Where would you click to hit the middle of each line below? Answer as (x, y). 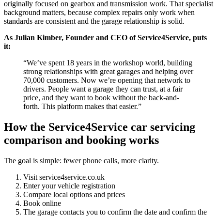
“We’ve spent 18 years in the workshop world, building (28, 63)
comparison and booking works (81, 140)
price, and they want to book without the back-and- (101, 98)
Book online (42, 203)
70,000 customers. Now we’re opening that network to (107, 80)
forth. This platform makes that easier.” (82, 107)
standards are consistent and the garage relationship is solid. (94, 21)
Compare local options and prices (74, 195)
